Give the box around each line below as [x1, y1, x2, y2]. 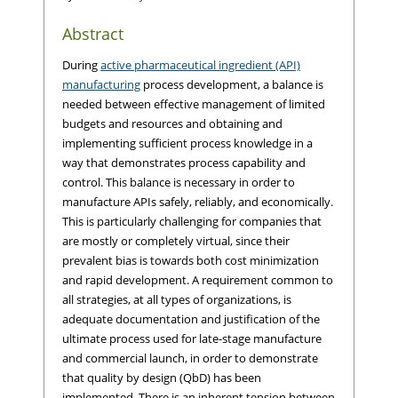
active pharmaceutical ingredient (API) [100, 57, 300, 73]
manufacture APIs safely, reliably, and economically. [62, 194, 333, 210]
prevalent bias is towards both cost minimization [62, 252, 319, 268]
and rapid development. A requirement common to [62, 272, 333, 288]
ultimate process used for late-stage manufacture [62, 330, 322, 346]
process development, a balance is [140, 76, 323, 92]
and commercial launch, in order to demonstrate [62, 350, 318, 366]
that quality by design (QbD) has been [62, 370, 261, 386]
